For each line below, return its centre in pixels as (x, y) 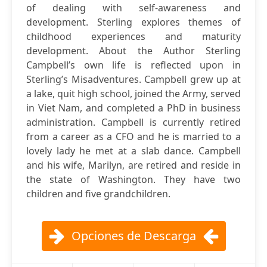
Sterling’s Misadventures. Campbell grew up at (133, 79)
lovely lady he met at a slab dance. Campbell (133, 151)
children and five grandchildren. (98, 194)
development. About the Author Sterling (133, 51)
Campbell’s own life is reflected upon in (133, 65)
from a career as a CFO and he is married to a (133, 136)
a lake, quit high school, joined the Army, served (133, 94)
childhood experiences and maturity (133, 36)
